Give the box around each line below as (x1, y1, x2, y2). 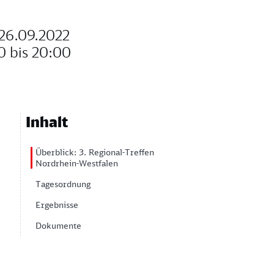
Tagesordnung (35, 178, 91, 190)
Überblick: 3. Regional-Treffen (35, 146, 154, 158)
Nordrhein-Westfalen (35, 157, 118, 169)
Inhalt (26, 112, 68, 130)
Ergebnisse (35, 199, 78, 210)
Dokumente (35, 220, 81, 231)
